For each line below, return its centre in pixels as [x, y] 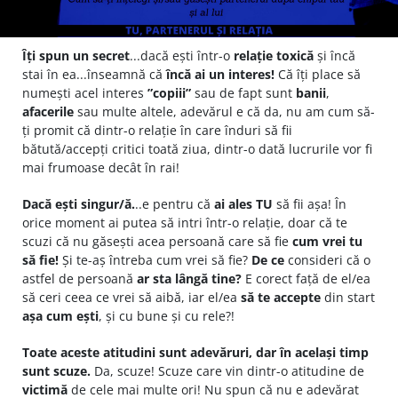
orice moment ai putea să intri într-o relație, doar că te [185, 222]
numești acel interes [85, 92]
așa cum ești [60, 315]
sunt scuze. [58, 370]
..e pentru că [175, 203]
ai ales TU [243, 203]
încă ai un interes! [220, 74]
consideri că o [327, 259]
